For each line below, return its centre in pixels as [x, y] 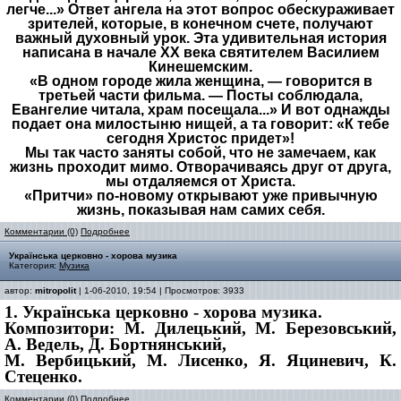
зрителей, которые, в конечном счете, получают [200, 24]
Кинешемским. [200, 67]
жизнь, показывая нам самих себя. [200, 210]
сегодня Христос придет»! [200, 138]
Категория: [34, 265]
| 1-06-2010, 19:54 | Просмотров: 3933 [160, 290]
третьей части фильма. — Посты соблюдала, [200, 95]
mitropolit [55, 290]
